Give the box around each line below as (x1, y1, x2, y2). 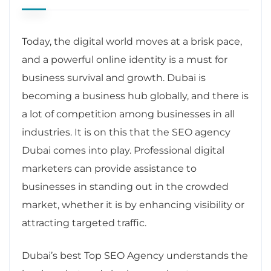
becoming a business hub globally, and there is (22, 90, 249, 102)
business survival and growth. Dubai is (22, 71, 206, 83)
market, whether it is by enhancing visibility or (22, 198, 244, 211)
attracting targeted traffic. (22, 217, 146, 229)
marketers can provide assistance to (22, 162, 197, 174)
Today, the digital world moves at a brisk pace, (22, 35, 242, 47)
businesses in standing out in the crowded (22, 180, 229, 192)
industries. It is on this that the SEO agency (22, 126, 230, 138)
